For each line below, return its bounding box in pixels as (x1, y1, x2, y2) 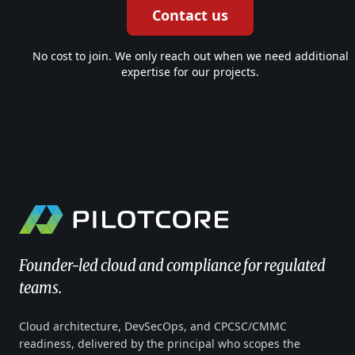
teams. (19, 277, 62, 297)
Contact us (152, 5, 228, 25)
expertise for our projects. (121, 63, 259, 79)
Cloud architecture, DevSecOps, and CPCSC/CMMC (19, 318, 287, 334)
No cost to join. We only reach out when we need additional (32, 48, 349, 63)
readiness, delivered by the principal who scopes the (19, 335, 300, 351)
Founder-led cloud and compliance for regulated (19, 254, 326, 275)
